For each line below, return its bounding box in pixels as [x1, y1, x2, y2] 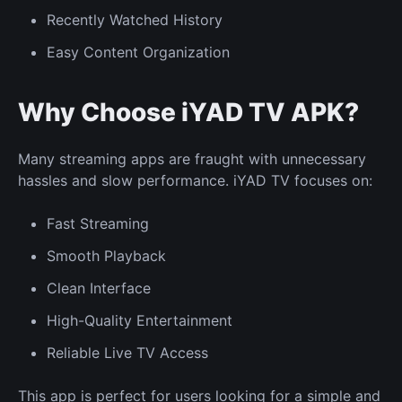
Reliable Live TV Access [47, 343, 208, 362]
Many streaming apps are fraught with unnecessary [18, 149, 366, 168]
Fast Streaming [47, 214, 149, 232]
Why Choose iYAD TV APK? [18, 96, 359, 127]
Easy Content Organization [47, 42, 230, 61]
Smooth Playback [47, 246, 166, 265]
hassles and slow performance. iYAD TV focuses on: [18, 170, 372, 189]
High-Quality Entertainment [47, 310, 232, 329]
